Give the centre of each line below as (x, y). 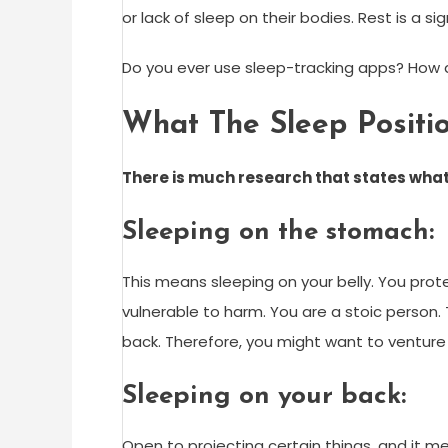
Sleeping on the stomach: (278, 233)
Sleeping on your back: (264, 397)
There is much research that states (265, 178)
